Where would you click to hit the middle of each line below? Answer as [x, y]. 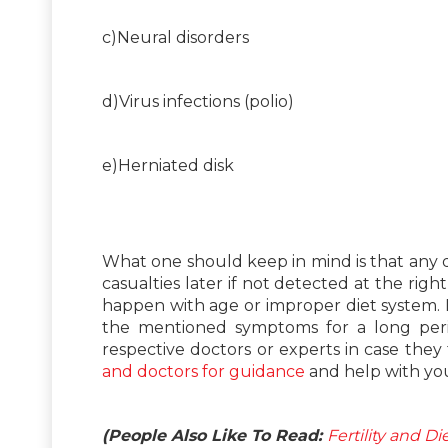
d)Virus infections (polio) [198, 101]
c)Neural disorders [175, 37]
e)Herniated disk [168, 165]
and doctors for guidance [203, 371]
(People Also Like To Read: [214, 435]
